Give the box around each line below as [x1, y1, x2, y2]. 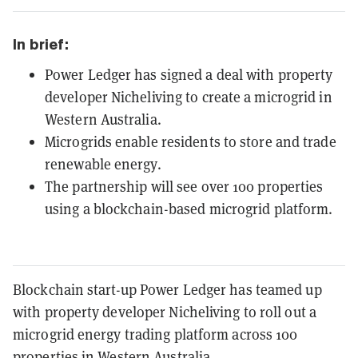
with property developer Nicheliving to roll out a [13, 302, 316, 321]
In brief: [13, 35, 69, 53]
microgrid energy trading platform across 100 [13, 324, 298, 344]
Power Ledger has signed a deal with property [45, 65, 333, 84]
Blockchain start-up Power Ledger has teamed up [13, 280, 322, 299]
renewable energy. [45, 154, 161, 173]
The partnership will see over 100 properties [45, 177, 324, 196]
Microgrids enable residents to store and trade [45, 132, 336, 151]
